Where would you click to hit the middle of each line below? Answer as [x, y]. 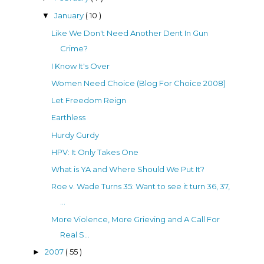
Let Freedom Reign [89, 100]
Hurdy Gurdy [75, 135]
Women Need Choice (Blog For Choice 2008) [139, 83]
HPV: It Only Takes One [95, 152]
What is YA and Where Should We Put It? [128, 169]
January [70, 16]
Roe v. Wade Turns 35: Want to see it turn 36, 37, [141, 187]
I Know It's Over [81, 66]
